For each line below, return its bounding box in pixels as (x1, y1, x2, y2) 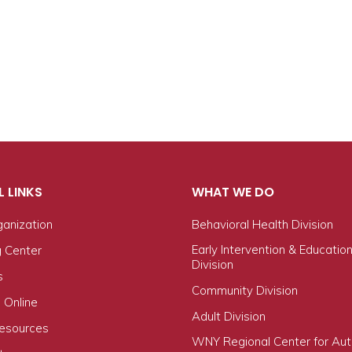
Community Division (192, 283, 298, 298)
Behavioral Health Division (192, 217, 333, 232)
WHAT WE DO (192, 183, 274, 201)
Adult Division (192, 309, 266, 324)
